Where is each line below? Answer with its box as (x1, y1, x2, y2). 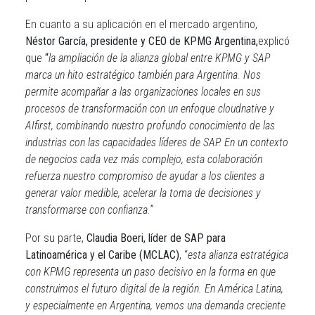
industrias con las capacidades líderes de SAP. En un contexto (25, 136, 288, 149)
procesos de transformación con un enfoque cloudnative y (25, 102, 274, 115)
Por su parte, (25, 231, 84, 245)
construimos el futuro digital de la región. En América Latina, (25, 282, 283, 295)
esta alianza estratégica (188, 248, 288, 262)
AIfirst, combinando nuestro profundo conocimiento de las (25, 119, 275, 132)
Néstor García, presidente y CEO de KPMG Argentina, (25, 34, 258, 48)
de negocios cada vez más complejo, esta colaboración (25, 153, 262, 166)
